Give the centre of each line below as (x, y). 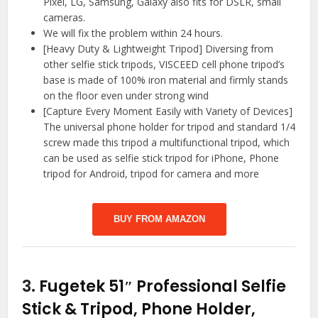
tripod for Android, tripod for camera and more (152, 174)
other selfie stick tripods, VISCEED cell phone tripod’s (164, 65)
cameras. (65, 18)
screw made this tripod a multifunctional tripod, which (167, 143)
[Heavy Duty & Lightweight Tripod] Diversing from (159, 49)
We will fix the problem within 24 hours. (133, 33)
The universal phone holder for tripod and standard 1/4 (170, 127)
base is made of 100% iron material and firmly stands (166, 80)
